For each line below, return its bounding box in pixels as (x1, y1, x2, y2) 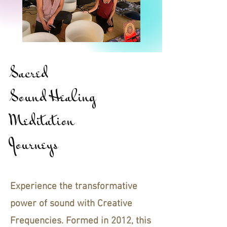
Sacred (10, 62, 49, 87)
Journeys (10, 134, 58, 158)
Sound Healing (10, 86, 96, 110)
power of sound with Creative (10, 198, 132, 210)
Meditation (10, 110, 74, 134)
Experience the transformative (10, 180, 137, 193)
